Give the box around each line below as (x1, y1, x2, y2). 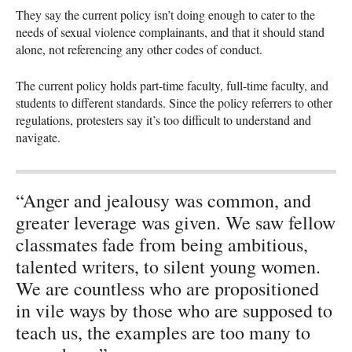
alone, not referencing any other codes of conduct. (16, 40, 262, 57)
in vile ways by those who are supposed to (16, 297, 332, 323)
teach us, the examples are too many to (16, 319, 310, 345)
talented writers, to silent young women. (16, 253, 321, 279)
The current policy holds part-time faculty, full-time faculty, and (16, 76, 328, 93)
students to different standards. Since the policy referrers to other (16, 93, 332, 111)
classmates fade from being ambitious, (16, 231, 308, 257)
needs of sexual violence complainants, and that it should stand (16, 23, 324, 40)
